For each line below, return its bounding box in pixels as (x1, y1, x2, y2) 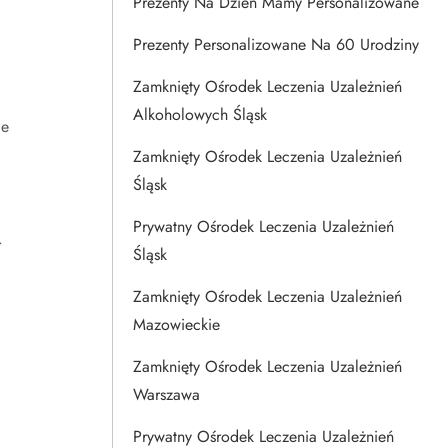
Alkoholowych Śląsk (133, 103, 267, 126)
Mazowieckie (133, 313, 220, 336)
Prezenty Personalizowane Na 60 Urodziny (133, 33, 419, 56)
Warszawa (133, 383, 200, 406)
